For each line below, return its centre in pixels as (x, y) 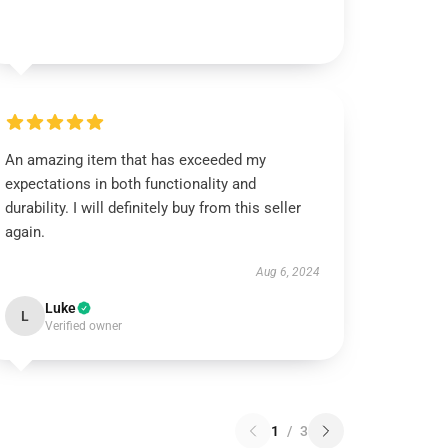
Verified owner (84, 326)
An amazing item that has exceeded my (136, 160)
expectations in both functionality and (131, 184)
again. (25, 232)
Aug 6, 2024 (287, 272)
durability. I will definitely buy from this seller (153, 208)
